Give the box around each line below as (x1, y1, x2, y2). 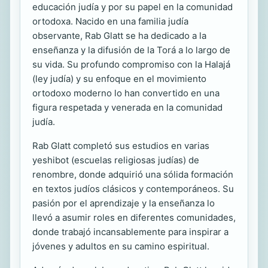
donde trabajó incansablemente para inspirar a (32, 226, 229, 238)
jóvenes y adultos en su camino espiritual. (32, 240, 209, 252)
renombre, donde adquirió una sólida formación (32, 169, 233, 181)
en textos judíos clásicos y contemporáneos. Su (32, 183, 234, 195)
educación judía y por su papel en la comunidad (32, 1, 233, 13)
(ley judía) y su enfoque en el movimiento (32, 73, 206, 85)
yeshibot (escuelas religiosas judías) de (32, 154, 199, 166)
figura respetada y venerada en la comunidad (32, 102, 223, 114)
